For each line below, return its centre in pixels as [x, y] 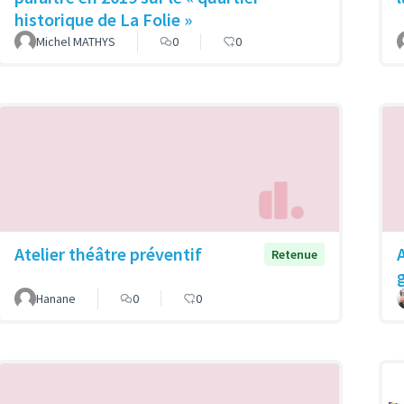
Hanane [56, 298]
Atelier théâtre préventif [108, 253]
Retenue [294, 254]
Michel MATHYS [76, 42]
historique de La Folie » [103, 20]
